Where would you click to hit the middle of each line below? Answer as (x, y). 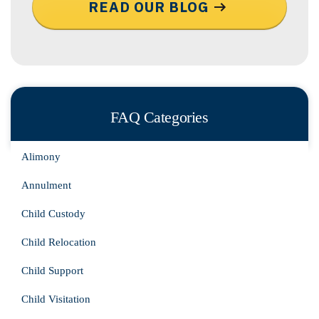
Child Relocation (59, 242)
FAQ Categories (159, 117)
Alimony (41, 157)
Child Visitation (56, 299)
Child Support (52, 271)
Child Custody (53, 214)
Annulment (46, 185)
